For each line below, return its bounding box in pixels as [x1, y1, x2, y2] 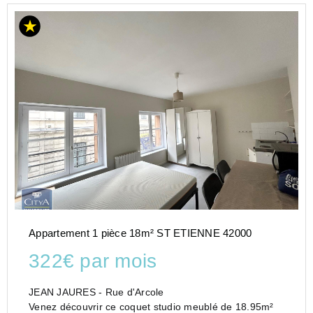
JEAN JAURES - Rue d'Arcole [29, 286, 164, 298]
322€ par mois [29, 250, 157, 272]
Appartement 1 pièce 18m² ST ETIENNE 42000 [29, 227, 252, 240]
